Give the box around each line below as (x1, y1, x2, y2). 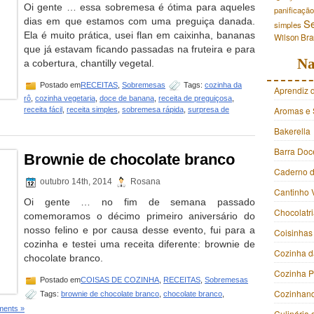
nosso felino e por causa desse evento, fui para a (24, 224, 255, 235)
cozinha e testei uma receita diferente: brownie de (24, 238, 255, 250)
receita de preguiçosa (158, 94, 232, 102)
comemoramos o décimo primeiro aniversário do (24, 210, 255, 221)
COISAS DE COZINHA (81, 275, 159, 284)
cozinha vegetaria (35, 94, 95, 102)
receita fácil (24, 105, 62, 114)
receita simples (67, 105, 118, 114)
